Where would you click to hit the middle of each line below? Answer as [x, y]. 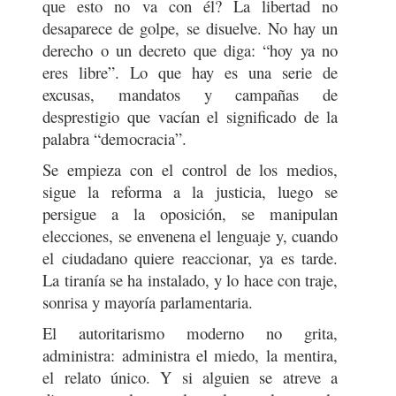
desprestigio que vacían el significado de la [190, 116]
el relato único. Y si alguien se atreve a [190, 377]
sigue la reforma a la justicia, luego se [190, 191]
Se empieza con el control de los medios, [190, 169]
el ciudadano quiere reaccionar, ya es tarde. [190, 258]
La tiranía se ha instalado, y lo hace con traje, [190, 280]
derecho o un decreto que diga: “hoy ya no [190, 50]
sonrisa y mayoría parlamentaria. [151, 302]
